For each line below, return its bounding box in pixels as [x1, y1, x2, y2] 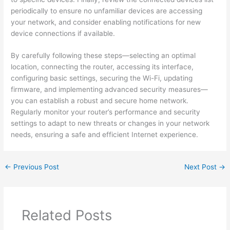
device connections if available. [11, 29, 116, 37]
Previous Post [11, 163, 60, 171]
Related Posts [21, 206, 112, 224]
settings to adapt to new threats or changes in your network [11, 119, 210, 128]
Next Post [184, 163, 219, 171]
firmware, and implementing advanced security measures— [11, 85, 208, 94]
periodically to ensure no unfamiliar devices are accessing [11, 6, 203, 15]
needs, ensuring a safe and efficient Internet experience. [11, 130, 199, 139]
